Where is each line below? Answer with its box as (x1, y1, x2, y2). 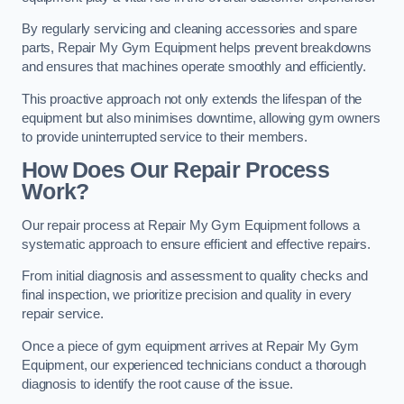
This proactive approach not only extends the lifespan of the (22, 91, 363, 106)
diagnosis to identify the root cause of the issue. (22, 376, 293, 391)
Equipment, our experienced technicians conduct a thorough (22, 357, 366, 372)
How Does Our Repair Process (22, 158, 329, 183)
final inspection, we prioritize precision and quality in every (22, 288, 352, 303)
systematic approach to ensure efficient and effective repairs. (22, 236, 371, 252)
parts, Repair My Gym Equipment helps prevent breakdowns (22, 41, 372, 56)
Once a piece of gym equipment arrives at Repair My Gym (22, 338, 360, 353)
